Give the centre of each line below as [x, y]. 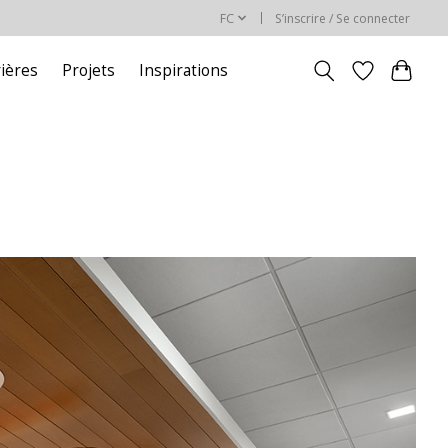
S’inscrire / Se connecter [343, 18]
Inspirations [184, 71]
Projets [89, 71]
